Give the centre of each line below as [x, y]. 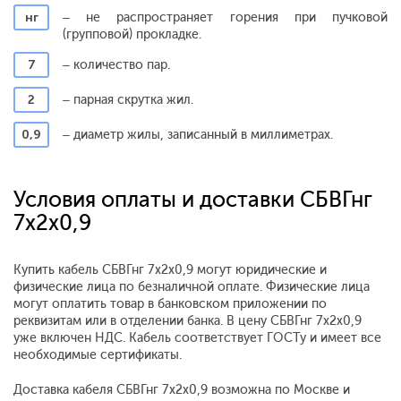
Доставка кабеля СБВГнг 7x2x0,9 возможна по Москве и [182, 389]
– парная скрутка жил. [128, 99]
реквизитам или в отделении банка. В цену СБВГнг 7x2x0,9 [188, 320]
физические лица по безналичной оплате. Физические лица [192, 286]
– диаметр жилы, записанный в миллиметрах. [198, 134]
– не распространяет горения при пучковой [225, 17]
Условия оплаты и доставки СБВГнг [193, 199]
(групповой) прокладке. [132, 34]
